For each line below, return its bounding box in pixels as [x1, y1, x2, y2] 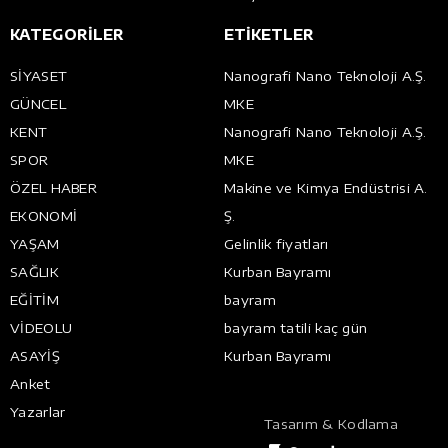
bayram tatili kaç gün [224, 320, 368, 337]
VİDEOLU [10, 320, 73, 337]
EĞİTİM [10, 292, 59, 309]
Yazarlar [10, 404, 66, 421]
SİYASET [10, 68, 68, 85]
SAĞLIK [10, 264, 59, 281]
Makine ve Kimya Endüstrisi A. [224, 180, 428, 197]
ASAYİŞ [10, 348, 60, 365]
